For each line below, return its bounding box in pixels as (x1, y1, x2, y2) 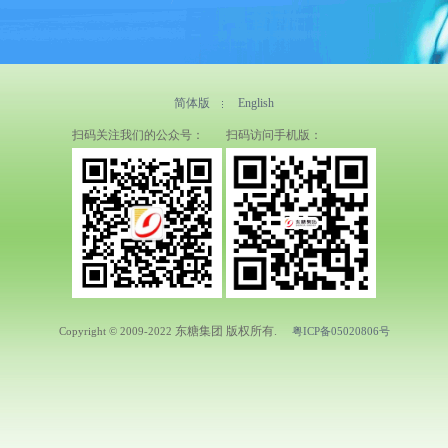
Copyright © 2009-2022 (58, 325, 172, 337)
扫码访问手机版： (226, 128, 322, 142)
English (238, 96, 274, 110)
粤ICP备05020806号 (291, 325, 390, 337)
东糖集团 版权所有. (171, 324, 292, 338)
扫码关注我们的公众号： (72, 128, 204, 142)
